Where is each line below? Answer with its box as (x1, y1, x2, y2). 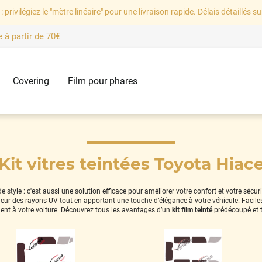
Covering (12, 75, 49, 87)
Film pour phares (67, 75, 137, 87)
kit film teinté (171, 205, 212, 214)
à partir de (2, 31, 46, 42)
